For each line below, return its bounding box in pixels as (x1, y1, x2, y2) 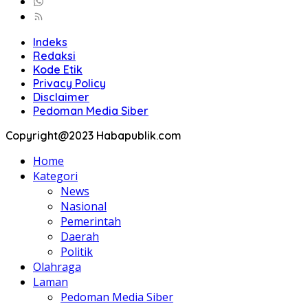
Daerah (60, 228, 99, 244)
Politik (60, 243, 93, 259)
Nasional (60, 198, 107, 214)
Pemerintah (60, 213, 121, 229)
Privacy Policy (33, 76, 106, 90)
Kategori (33, 168, 78, 184)
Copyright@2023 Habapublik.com (5, 128, 181, 142)
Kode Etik (33, 62, 82, 76)
